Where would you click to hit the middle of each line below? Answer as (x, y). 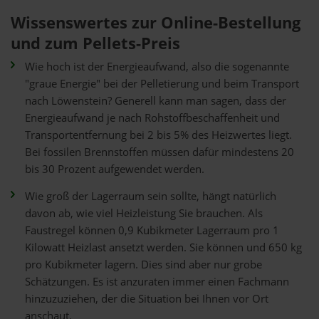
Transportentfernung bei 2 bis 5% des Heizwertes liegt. (158, 135)
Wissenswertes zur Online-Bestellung (156, 22)
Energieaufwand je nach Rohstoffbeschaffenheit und (152, 118)
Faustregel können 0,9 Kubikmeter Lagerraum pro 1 (152, 230)
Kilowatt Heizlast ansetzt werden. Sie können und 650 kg (163, 247)
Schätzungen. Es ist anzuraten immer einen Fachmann (157, 282)
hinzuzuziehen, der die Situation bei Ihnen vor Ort (147, 299)
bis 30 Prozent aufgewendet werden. (115, 169)
